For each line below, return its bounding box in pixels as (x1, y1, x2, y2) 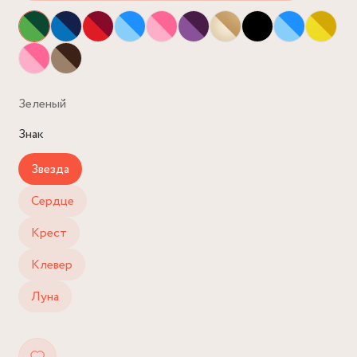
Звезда (31, 159, 69, 178)
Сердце (31, 191, 74, 210)
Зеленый (18, 95, 66, 114)
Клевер (31, 255, 73, 274)
